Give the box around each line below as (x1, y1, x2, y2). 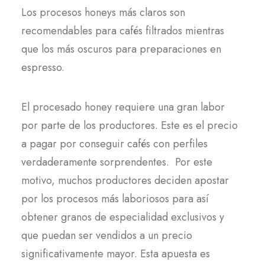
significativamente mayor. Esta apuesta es (21, 246, 210, 261)
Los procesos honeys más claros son (21, 5, 185, 20)
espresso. (21, 60, 64, 75)
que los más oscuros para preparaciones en (21, 41, 221, 57)
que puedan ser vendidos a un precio (21, 228, 192, 243)
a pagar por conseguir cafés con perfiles (21, 136, 208, 151)
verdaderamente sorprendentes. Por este (21, 154, 212, 170)
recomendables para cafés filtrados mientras (21, 23, 224, 38)
